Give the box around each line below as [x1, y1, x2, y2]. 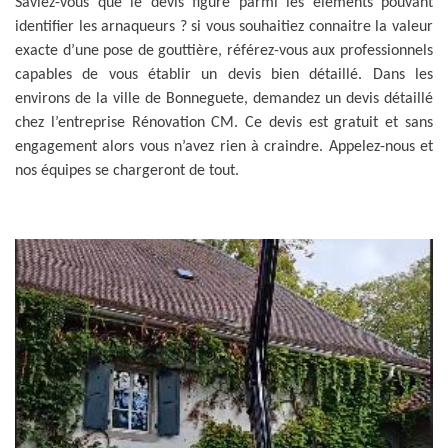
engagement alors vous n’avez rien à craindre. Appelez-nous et [15, 139, 433, 155]
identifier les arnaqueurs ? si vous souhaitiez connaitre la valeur [15, 19, 433, 35]
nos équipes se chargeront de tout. [15, 163, 239, 179]
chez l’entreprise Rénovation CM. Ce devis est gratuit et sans [15, 115, 433, 131]
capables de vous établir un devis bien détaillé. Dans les [15, 67, 433, 83]
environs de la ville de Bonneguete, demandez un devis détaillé [15, 91, 433, 107]
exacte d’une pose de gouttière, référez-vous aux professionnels [15, 43, 433, 59]
